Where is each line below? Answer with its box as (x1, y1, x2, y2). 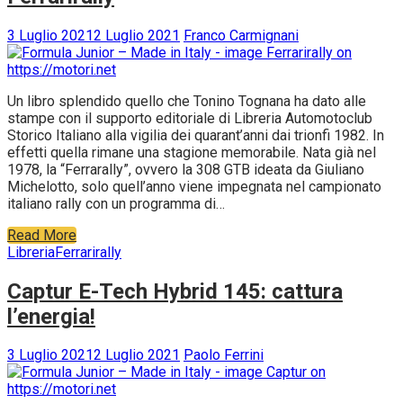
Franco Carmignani (184, 26, 299, 44)
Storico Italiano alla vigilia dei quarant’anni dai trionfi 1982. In (7, 126, 384, 144)
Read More (7, 226, 76, 244)
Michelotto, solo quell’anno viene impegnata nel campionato (7, 177, 381, 195)
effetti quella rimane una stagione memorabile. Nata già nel (7, 143, 376, 161)
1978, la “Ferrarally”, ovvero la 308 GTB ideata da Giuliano (7, 160, 364, 178)
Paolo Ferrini (184, 346, 264, 364)
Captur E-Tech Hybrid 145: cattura (7, 278, 343, 304)
